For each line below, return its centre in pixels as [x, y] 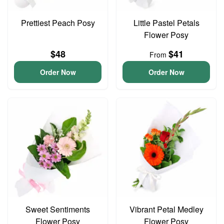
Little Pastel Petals [166, 23]
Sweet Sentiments [58, 209]
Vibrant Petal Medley [166, 209]
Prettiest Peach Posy [58, 23]
